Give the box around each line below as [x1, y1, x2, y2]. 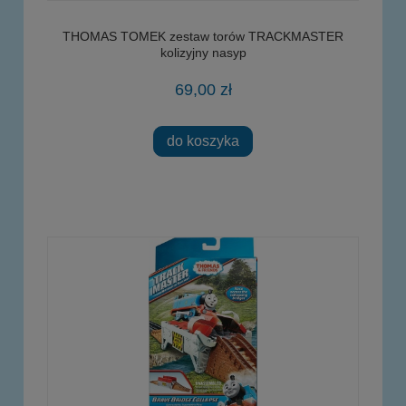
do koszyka [167, 132, 239, 150]
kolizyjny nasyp [159, 44, 246, 60]
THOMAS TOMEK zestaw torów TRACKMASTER [63, 28, 343, 43]
